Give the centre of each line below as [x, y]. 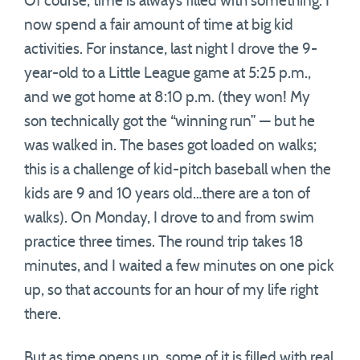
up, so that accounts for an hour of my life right [171, 290]
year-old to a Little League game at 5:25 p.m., [168, 74]
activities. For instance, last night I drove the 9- [171, 49]
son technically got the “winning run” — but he [170, 122]
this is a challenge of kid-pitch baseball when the [178, 170]
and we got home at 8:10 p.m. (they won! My [167, 98]
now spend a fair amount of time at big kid [159, 25]
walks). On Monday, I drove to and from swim [169, 218]
